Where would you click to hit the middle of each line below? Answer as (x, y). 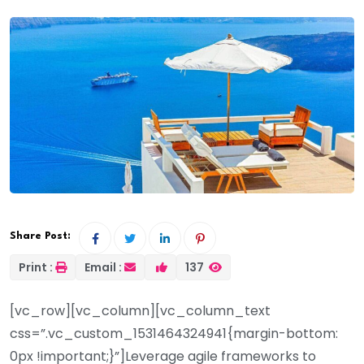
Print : (36, 267)
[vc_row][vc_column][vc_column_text (140, 310)
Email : (103, 267)
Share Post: (40, 236)
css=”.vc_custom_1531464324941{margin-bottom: (174, 333)
